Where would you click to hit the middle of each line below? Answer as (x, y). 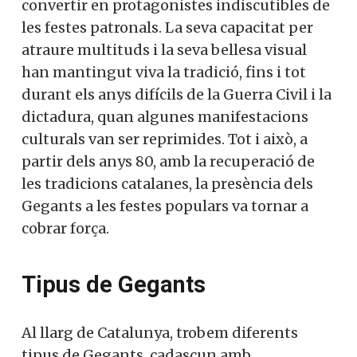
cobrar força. (65, 228)
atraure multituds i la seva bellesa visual (164, 49)
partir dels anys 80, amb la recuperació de (168, 161)
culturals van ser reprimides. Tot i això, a (165, 139)
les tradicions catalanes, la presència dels (167, 183)
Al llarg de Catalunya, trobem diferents (160, 332)
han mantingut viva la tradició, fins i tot (164, 72)
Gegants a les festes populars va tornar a (165, 206)
